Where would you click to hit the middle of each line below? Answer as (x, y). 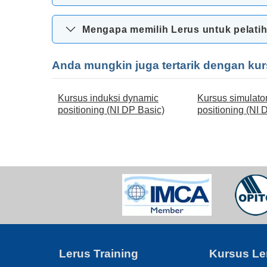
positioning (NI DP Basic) (111, 110)
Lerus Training (99, 253)
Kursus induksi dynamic (108, 98)
